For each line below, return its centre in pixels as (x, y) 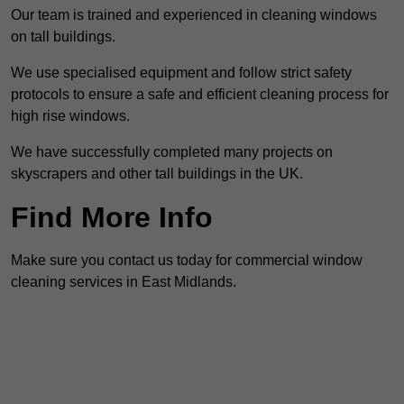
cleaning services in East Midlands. (124, 282)
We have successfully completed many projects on (172, 152)
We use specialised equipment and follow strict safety (181, 73)
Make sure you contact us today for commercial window (187, 261)
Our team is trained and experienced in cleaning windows (194, 15)
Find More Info (112, 218)
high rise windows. (70, 116)
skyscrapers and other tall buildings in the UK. (157, 174)
